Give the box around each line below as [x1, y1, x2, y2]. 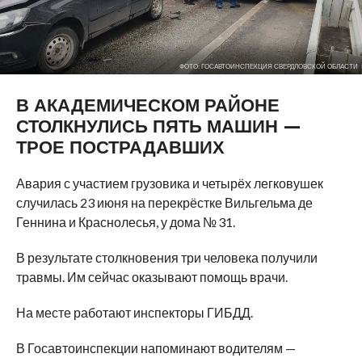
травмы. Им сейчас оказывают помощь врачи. [15, 268, 288, 284]
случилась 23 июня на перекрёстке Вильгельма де [15, 194, 313, 210]
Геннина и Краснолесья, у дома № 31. [15, 213, 235, 229]
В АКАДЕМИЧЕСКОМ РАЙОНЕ [15, 94, 280, 116]
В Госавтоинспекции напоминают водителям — [15, 339, 296, 356]
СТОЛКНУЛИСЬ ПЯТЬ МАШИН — [15, 115, 301, 137]
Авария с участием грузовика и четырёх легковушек [15, 175, 323, 191]
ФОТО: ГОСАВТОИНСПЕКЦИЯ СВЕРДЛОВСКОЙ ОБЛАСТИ [179, 61, 358, 70]
